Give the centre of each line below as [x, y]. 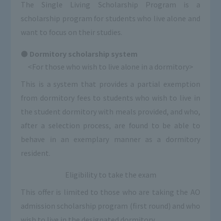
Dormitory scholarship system [84, 54]
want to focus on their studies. [72, 32]
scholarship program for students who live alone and [110, 18]
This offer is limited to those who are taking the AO [110, 192]
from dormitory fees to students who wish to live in [110, 98]
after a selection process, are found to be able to [110, 125]
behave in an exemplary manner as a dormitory [110, 139]
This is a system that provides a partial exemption [110, 84]
